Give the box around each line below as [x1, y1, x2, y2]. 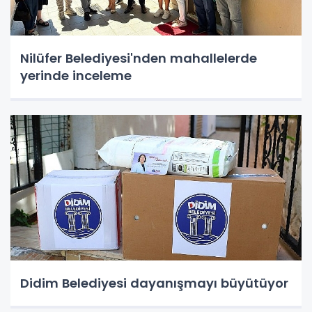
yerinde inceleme [20, 66, 132, 84]
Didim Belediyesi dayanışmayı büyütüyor [20, 274, 288, 292]
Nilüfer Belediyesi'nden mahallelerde [20, 49, 257, 67]
